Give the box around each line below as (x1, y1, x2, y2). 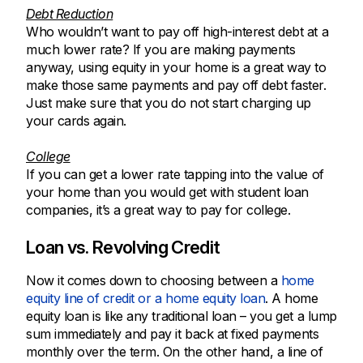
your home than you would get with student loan (26, 183, 309, 200)
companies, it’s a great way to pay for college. (26, 201, 291, 218)
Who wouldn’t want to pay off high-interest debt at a (26, 23, 329, 40)
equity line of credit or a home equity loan (26, 289, 266, 306)
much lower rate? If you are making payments (26, 41, 296, 58)
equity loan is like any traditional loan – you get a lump (26, 307, 337, 324)
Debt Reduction (26, 5, 113, 22)
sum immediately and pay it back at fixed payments (26, 325, 319, 342)
